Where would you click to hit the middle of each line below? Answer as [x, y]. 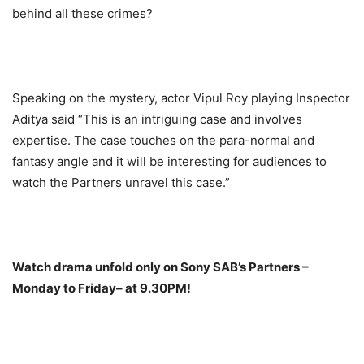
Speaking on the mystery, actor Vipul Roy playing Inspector [181, 98]
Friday [97, 288]
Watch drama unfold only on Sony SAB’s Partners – [160, 267]
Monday [37, 288]
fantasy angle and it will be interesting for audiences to [169, 162]
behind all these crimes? [82, 14]
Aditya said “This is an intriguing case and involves [159, 119]
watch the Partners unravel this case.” [121, 183]
